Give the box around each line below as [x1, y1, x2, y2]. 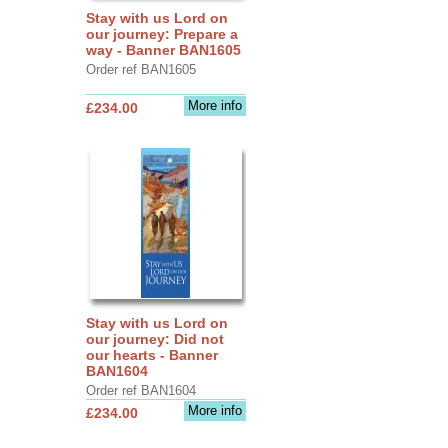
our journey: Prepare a [85, 25, 238, 42]
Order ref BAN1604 [85, 382, 196, 398]
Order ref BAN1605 [85, 61, 196, 77]
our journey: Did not [85, 330, 224, 347]
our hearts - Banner [85, 346, 218, 363]
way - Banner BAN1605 [85, 41, 241, 58]
